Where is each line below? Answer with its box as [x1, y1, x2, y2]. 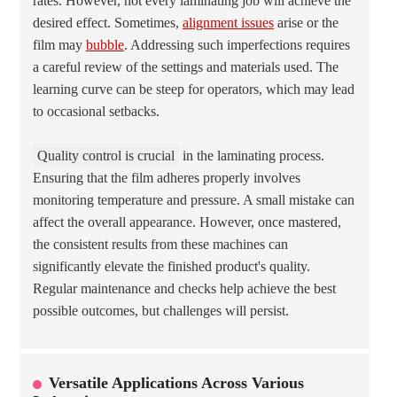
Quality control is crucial [37, 148, 175, 163]
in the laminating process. [179, 148, 324, 163]
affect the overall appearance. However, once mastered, [33, 214, 341, 230]
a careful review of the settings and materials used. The [33, 59, 339, 74]
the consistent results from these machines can [33, 237, 288, 252]
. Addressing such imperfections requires [124, 37, 350, 52]
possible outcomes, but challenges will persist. [33, 303, 289, 318]
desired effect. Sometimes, [33, 15, 183, 30]
